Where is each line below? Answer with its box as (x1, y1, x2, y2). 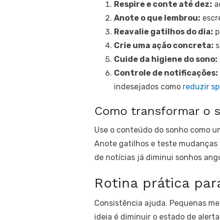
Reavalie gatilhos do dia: (114, 27, 213, 36)
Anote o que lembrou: (114, 13, 200, 23)
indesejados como (114, 82, 183, 91)
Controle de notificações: (114, 68, 218, 78)
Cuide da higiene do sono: (114, 55, 218, 64)
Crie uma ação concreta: (114, 41, 214, 50)
